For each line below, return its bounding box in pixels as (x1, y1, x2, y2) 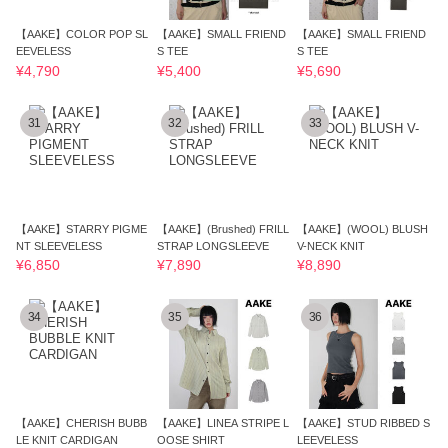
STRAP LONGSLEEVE (156, 239, 269, 252)
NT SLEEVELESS (16, 239, 103, 252)
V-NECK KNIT (297, 239, 366, 252)
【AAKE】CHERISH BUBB (16, 417, 148, 430)
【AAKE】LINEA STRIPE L (156, 417, 289, 430)
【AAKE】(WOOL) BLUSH (297, 222, 429, 235)
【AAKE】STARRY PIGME (16, 222, 148, 235)
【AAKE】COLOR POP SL (16, 28, 149, 41)
